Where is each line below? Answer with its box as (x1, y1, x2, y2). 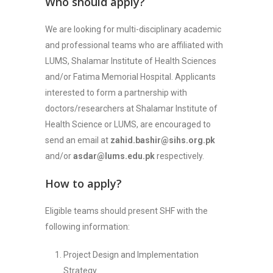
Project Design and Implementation (63, 250, 199, 260)
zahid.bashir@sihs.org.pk (110, 135, 215, 145)
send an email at (45, 135, 110, 145)
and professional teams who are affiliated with (45, 40, 223, 50)
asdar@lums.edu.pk (73, 151, 155, 161)
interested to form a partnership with (45, 88, 187, 97)
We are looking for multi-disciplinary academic (45, 24, 221, 34)
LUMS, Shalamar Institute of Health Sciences (45, 56, 216, 66)
